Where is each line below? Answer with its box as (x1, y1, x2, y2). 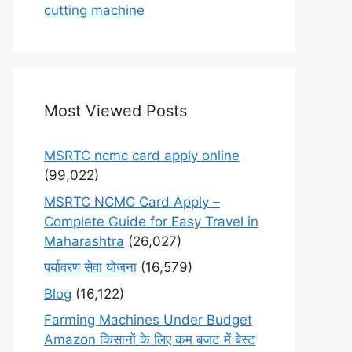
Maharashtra (44, 233, 124, 249)
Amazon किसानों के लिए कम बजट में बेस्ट (44, 332, 255, 347)
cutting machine (44, 2, 145, 18)
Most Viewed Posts (44, 101, 187, 120)
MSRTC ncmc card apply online (44, 148, 240, 163)
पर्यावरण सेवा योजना (44, 259, 137, 275)
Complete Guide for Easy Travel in (44, 213, 258, 229)
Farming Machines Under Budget (44, 312, 252, 328)
